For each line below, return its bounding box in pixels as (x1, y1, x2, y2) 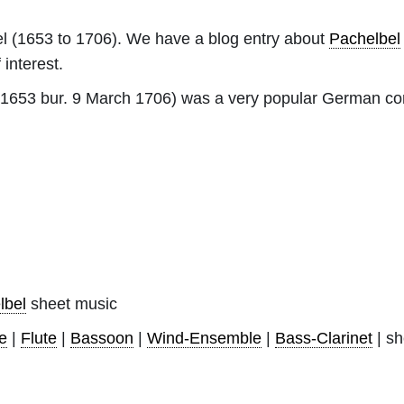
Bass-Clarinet (275, 328, 372, 347)
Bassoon (70, 328, 133, 347)
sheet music (26, 294, 117, 313)
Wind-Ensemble (147, 328, 262, 347)
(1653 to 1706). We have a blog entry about (7, 29, 329, 48)
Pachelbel (329, 29, 400, 48)
